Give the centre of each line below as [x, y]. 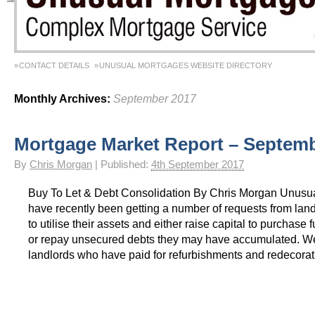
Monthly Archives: [64, 98]
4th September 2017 [198, 165]
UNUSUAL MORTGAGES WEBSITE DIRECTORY [186, 65]
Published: [126, 165]
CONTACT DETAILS [54, 65]
